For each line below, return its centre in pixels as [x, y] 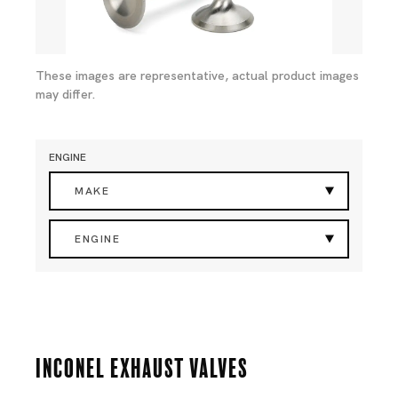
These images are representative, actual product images [197, 76]
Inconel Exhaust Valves [142, 366]
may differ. [66, 94]
